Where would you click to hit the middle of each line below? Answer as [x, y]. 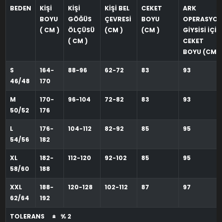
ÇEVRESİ [118, 19]
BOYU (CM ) [202, 52]
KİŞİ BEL [117, 8]
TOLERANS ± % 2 [42, 217]
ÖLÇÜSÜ [82, 30]
